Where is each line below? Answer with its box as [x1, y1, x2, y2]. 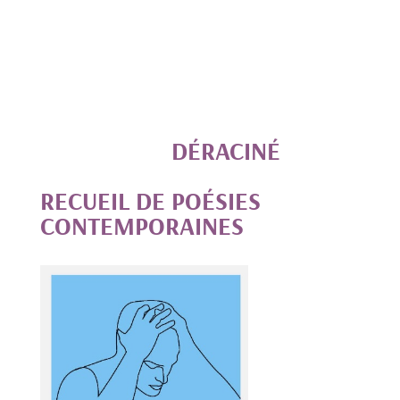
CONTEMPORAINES [39, 210, 244, 242]
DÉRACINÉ [39, 135, 280, 167]
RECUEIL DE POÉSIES [39, 185, 261, 217]
